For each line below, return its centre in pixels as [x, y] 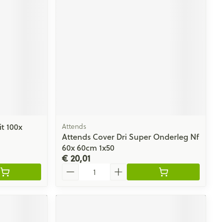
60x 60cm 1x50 [88, 147]
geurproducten [102, 26]
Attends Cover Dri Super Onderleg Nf [131, 136]
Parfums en [94, 16]
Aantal [74, 167]
